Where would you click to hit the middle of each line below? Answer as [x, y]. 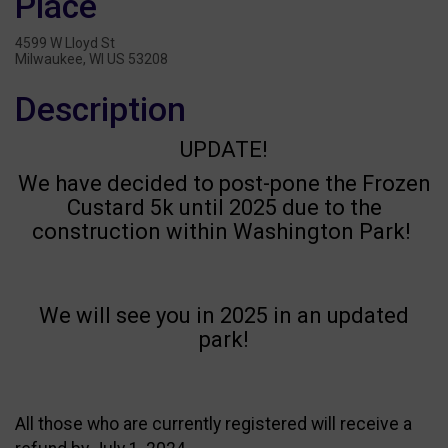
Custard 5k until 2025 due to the [224, 207]
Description [100, 109]
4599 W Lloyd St [65, 42]
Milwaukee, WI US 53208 [91, 58]
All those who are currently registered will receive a [213, 423]
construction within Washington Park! [224, 231]
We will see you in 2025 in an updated [224, 315]
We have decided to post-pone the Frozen [224, 183]
